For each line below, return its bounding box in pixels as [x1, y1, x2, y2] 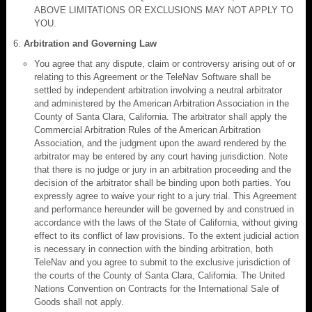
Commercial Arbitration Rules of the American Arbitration [34, 124, 260, 135]
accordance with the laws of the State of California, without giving [34, 217, 297, 228]
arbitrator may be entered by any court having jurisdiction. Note [34, 150, 288, 162]
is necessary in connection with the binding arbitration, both [34, 243, 273, 254]
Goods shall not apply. [34, 296, 124, 307]
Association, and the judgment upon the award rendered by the [34, 137, 286, 148]
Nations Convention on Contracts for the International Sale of [34, 283, 279, 294]
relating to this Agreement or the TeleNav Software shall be [34, 71, 271, 82]
